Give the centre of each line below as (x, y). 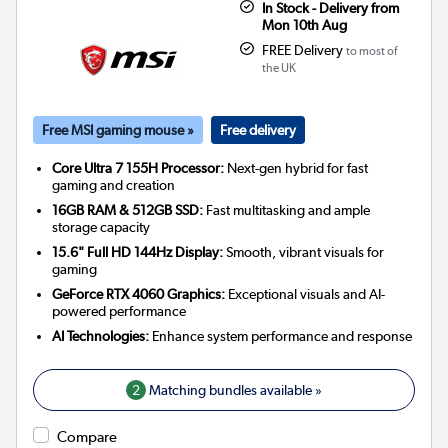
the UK (278, 67)
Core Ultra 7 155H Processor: (138, 167)
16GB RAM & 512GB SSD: (128, 209)
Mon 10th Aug (304, 24)
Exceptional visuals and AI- (305, 293)
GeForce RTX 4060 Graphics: (139, 293)
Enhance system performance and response (281, 335)
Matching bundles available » (234, 389)
